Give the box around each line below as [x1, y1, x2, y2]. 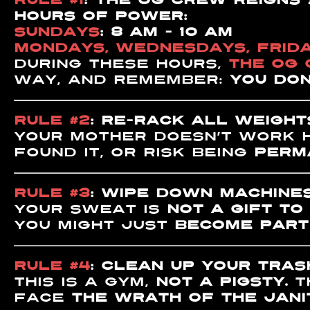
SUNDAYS [14, 27, 100, 37]
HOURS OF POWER [14, 11, 183, 21]
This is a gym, [14, 277, 156, 286]
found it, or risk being [14, 147, 254, 157]
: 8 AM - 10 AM [100, 27, 232, 37]
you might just [14, 220, 174, 230]
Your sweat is [14, 204, 167, 214]
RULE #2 [14, 116, 90, 125]
